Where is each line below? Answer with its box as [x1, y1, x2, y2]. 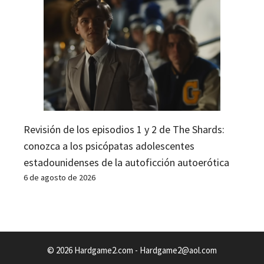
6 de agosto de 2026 [24, 171, 95, 183]
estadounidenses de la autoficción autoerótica [24, 155, 229, 169]
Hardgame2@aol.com [140, 244, 217, 256]
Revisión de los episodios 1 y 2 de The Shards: [24, 122, 225, 136]
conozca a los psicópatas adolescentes [24, 138, 194, 153]
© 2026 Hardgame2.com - [47, 244, 140, 256]
